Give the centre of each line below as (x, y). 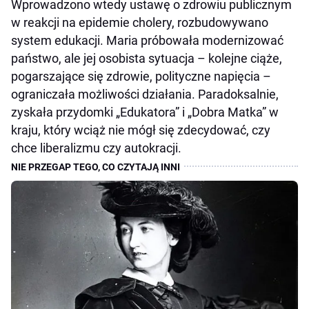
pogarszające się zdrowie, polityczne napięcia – (141, 76)
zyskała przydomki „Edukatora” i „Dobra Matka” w (145, 112)
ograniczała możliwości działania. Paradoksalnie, (145, 94)
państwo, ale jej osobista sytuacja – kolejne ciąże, (147, 58)
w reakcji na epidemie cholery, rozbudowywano (140, 22)
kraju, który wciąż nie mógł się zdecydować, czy (141, 130)
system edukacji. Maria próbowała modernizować (147, 40)
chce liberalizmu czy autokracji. (96, 148)
